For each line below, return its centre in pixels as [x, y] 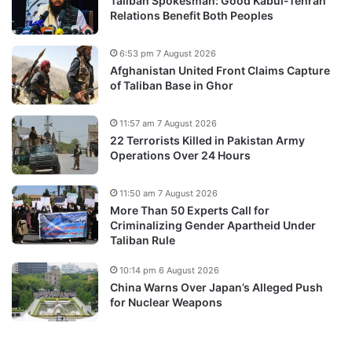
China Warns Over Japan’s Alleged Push [216, 287]
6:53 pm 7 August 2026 [168, 53]
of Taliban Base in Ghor [172, 85]
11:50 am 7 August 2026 [169, 193]
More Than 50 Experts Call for [190, 210]
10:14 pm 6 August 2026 [169, 270]
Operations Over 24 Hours [180, 155]
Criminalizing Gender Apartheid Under [213, 225]
